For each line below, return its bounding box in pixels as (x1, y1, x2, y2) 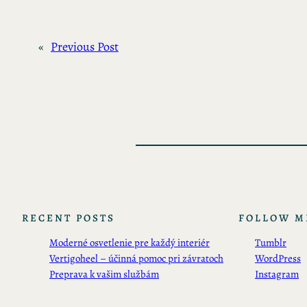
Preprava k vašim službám (49, 267, 159, 282)
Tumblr (255, 236, 286, 250)
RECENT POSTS (22, 211, 116, 225)
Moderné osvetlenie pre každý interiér (49, 236, 210, 250)
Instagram (255, 267, 299, 282)
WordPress (255, 251, 301, 266)
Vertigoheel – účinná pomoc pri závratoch (49, 251, 223, 266)
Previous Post (51, 38, 119, 56)
